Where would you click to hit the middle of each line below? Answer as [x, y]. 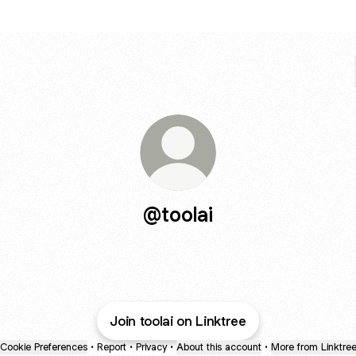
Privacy [151, 347]
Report [111, 347]
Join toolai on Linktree [178, 321]
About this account [219, 347]
